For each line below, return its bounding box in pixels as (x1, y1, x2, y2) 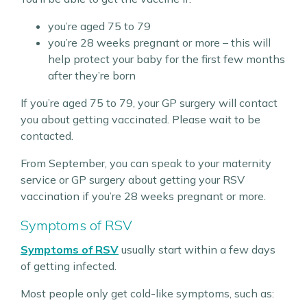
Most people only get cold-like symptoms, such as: (21, 286, 274, 300)
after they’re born (48, 69, 136, 82)
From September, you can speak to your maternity (21, 156, 271, 170)
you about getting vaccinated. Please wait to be (21, 112, 260, 126)
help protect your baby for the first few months (48, 52, 285, 66)
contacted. (21, 129, 73, 143)
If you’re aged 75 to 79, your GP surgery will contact (21, 96, 278, 110)
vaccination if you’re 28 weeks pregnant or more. (21, 189, 266, 203)
